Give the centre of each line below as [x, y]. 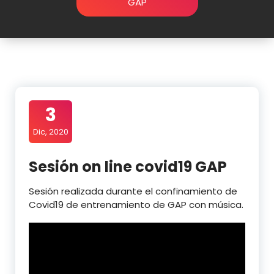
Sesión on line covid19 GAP [128, 167]
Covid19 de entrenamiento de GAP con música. [136, 205]
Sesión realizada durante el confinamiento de [133, 191]
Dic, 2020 [50, 132]
